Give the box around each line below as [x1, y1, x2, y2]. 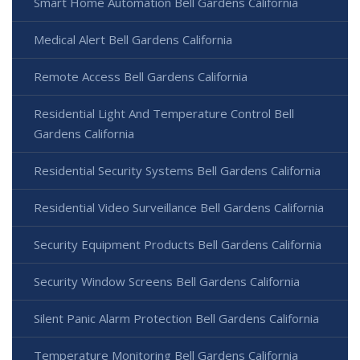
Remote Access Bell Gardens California [34, 68, 247, 85]
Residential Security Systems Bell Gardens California [34, 162, 321, 179]
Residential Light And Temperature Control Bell [34, 105, 294, 122]
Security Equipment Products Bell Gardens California [34, 236, 321, 253]
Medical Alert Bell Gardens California [34, 31, 232, 48]
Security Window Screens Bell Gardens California [34, 273, 300, 290]
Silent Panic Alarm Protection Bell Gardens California [34, 310, 319, 327]
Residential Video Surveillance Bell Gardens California [34, 199, 324, 216]
